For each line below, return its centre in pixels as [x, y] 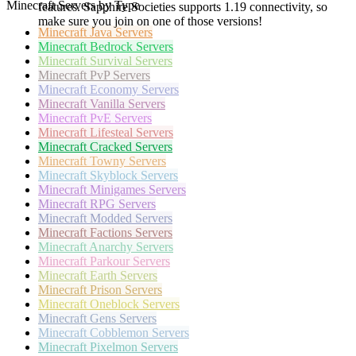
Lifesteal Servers [132, 133]
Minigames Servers [138, 190]
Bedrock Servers [132, 47]
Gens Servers [123, 319]
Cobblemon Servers [139, 333]
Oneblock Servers [135, 304]
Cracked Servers [131, 147]
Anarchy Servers [131, 247]
